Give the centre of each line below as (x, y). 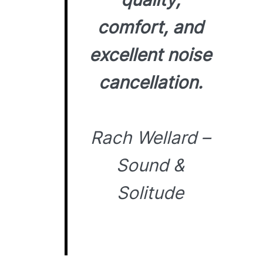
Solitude (151, 193)
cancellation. (150, 82)
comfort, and (151, 27)
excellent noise (151, 54)
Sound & (151, 165)
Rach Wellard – (151, 138)
